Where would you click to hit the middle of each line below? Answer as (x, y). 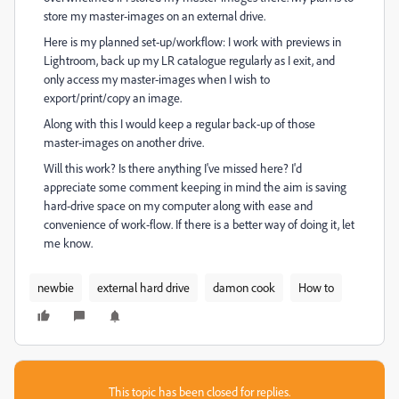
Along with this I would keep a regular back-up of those (179, 123)
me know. (68, 243)
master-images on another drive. (124, 142)
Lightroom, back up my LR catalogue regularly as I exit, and (189, 60)
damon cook (244, 287)
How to (316, 287)
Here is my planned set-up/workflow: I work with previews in (192, 41)
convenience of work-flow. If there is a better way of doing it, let (199, 224)
